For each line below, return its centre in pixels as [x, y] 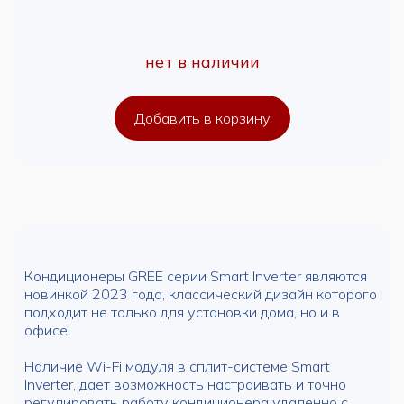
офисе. [47, 330]
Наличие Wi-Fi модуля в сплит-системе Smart [177, 366]
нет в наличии [202, 62]
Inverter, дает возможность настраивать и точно [185, 384]
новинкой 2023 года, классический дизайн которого [201, 294]
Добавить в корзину [202, 118]
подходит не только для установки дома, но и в [182, 312]
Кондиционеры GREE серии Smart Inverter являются [196, 276]
